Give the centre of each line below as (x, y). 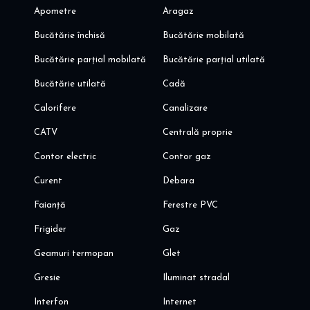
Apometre (55, 12)
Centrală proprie (198, 133)
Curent (48, 181)
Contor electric (65, 157)
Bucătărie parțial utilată (214, 60)
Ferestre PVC (191, 206)
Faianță (49, 206)
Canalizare (185, 109)
